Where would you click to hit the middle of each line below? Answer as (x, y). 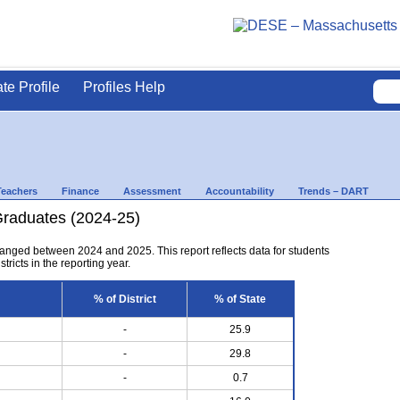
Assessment (152, 191)
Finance (80, 191)
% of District (125, 299)
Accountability (240, 191)
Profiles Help (124, 87)
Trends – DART (333, 191)
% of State (240, 299)
